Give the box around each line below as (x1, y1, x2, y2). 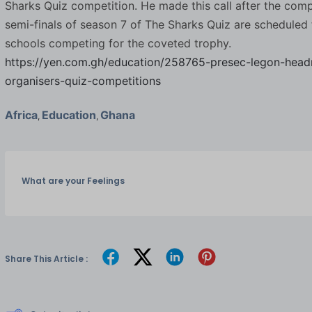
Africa (4, 107, 38, 122)
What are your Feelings (21, 174, 125, 187)
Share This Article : (4, 252, 88, 265)
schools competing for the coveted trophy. (4, 36, 231, 50)
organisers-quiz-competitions (4, 73, 161, 88)
